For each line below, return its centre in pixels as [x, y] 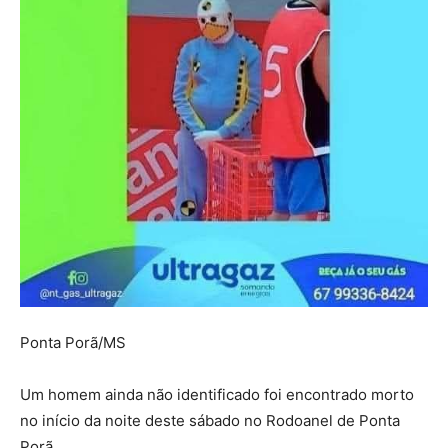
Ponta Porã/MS [73, 343]
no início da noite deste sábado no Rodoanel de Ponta [210, 421]
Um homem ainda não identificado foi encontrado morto [217, 395]
